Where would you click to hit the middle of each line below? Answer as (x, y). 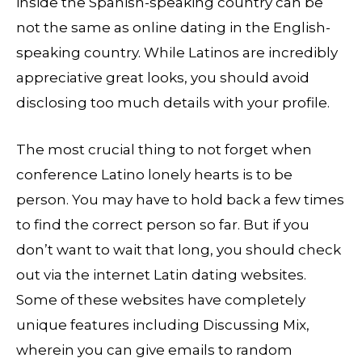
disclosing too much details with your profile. (173, 103)
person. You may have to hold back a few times (180, 200)
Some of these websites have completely (161, 300)
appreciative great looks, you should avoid (163, 78)
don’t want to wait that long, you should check (179, 250)
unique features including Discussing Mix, (163, 325)
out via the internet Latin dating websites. (161, 275)
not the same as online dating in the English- (173, 27)
